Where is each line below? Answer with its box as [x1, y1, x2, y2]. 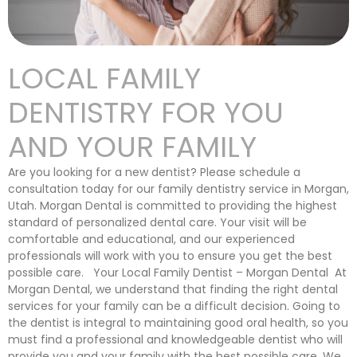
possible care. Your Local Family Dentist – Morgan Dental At [8, 265, 347, 280]
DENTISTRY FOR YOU [8, 92, 284, 133]
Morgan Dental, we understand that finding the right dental [8, 281, 338, 297]
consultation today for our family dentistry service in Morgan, [8, 181, 349, 197]
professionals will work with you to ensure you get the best [8, 248, 332, 264]
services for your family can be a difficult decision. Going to [8, 298, 340, 314]
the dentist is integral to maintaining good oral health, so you [8, 315, 348, 331]
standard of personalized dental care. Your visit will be [8, 214, 307, 230]
